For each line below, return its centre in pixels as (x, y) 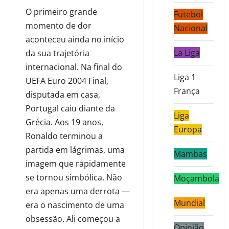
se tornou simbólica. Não (74, 178)
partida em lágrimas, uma (75, 150)
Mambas (190, 154)
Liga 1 (185, 77)
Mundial (189, 203)
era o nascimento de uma (75, 205)
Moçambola (196, 179)
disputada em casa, (63, 95)
